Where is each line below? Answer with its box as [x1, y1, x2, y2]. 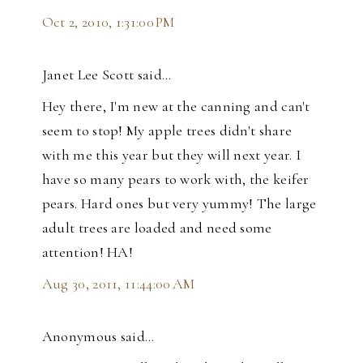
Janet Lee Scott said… [41, 65, 172, 83]
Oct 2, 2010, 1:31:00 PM [41, 12, 175, 31]
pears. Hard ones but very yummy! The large [41, 194, 317, 212]
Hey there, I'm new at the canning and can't [41, 96, 310, 115]
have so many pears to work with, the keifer [41, 169, 310, 188]
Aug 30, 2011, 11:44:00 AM [41, 274, 195, 293]
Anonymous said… [41, 327, 155, 345]
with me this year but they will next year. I [41, 145, 301, 164]
